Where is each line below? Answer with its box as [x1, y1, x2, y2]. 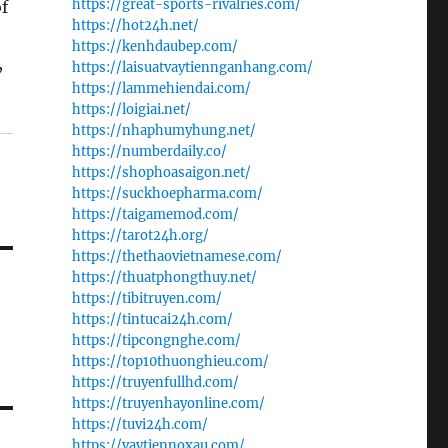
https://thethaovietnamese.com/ [71, 248, 282, 265]
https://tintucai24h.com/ [71, 311, 233, 328]
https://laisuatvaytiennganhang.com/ [71, 59, 313, 76]
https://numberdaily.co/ [71, 143, 227, 160]
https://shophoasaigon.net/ [71, 164, 251, 181]
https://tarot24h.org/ [71, 227, 209, 244]
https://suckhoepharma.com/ [71, 185, 263, 202]
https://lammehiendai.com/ [71, 80, 251, 97]
